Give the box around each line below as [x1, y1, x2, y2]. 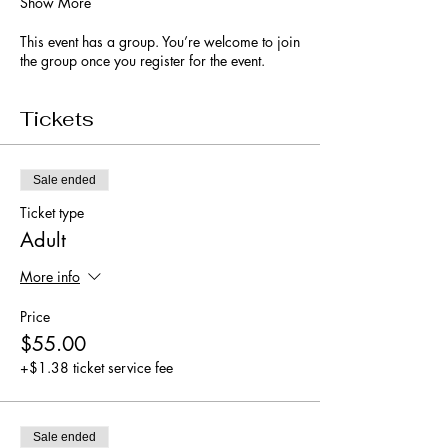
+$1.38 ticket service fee [20, 357, 173, 377]
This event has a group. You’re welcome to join [20, 31, 300, 51]
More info [20, 266, 80, 286]
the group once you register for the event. [20, 50, 265, 70]
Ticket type [20, 202, 84, 222]
